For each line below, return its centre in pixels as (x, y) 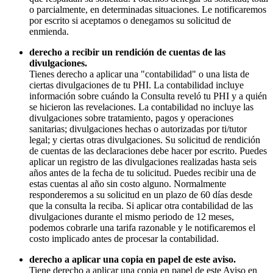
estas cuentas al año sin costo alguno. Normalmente (128, 184)
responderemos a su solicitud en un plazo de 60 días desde (141, 195)
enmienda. (49, 32)
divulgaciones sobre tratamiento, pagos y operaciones (131, 118)
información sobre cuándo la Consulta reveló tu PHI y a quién (148, 96)
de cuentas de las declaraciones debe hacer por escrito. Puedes (148, 151)
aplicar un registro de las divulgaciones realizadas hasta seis (143, 162)
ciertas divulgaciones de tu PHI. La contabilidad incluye (136, 85)
